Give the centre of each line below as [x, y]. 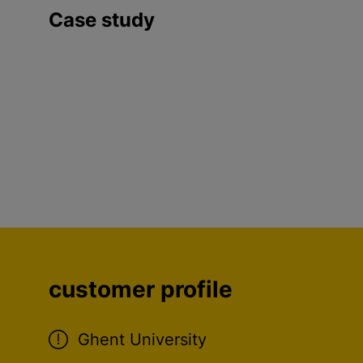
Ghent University [142, 340]
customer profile [141, 289]
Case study [102, 20]
